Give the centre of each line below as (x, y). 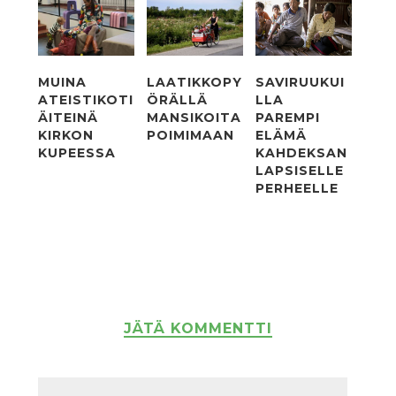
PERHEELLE (297, 189)
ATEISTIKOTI (85, 100)
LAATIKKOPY (195, 83)
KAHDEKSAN (302, 153)
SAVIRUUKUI (301, 83)
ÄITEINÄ (68, 118)
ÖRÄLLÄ (178, 100)
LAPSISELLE (300, 171)
